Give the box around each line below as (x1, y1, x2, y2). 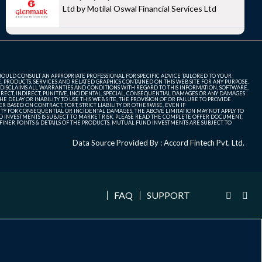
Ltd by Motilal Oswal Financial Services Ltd (63, 4, 216, 14)
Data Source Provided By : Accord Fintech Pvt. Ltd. (73, 138, 244, 148)
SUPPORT (147, 189, 190, 201)
